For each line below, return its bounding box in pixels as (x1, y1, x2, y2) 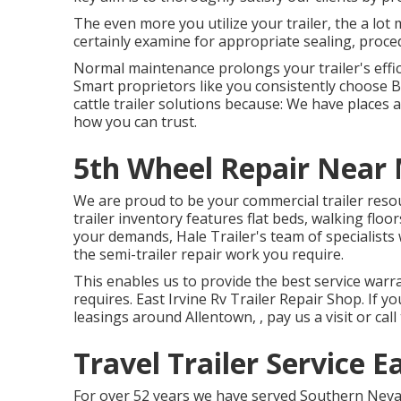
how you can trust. (73, 112, 197, 132)
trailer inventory (73, 209, 183, 228)
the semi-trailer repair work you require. (73, 244, 344, 264)
